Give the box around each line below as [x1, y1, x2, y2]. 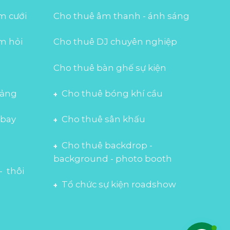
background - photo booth [53, 153, 172, 164]
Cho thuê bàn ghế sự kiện [53, 62, 166, 73]
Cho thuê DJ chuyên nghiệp [53, 36, 177, 47]
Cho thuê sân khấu [61, 114, 145, 125]
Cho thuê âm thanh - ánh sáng [53, 10, 189, 21]
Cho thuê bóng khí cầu [61, 88, 163, 99]
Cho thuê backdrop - [61, 140, 152, 150]
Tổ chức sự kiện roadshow [61, 179, 176, 190]
